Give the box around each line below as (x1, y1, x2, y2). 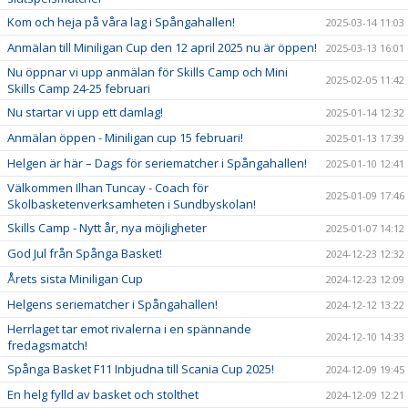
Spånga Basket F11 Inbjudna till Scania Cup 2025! (7, 361, 274, 377)
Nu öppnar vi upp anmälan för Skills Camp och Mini (7, 64, 288, 80)
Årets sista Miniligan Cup (7, 270, 143, 287)
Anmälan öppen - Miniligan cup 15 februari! (7, 129, 243, 146)
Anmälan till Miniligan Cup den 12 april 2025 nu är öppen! (7, 39, 317, 56)
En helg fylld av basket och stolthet (7, 386, 199, 403)
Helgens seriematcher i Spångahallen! (7, 296, 218, 312)
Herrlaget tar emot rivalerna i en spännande (7, 321, 251, 337)
